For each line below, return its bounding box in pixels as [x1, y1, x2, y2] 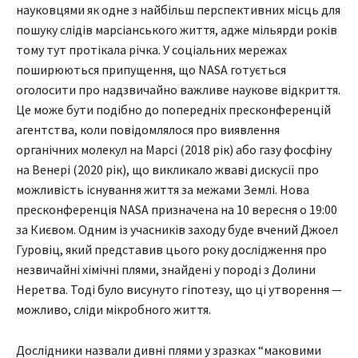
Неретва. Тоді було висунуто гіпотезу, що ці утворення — [16, 281, 342, 298]
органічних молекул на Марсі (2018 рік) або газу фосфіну [16, 141, 332, 158]
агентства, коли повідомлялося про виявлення [16, 121, 280, 138]
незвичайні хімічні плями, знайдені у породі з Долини [16, 261, 316, 278]
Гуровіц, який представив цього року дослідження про [16, 241, 327, 258]
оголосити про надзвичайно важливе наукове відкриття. [16, 82, 340, 98]
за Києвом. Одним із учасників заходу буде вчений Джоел [16, 221, 338, 238]
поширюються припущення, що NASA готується [16, 62, 286, 78]
